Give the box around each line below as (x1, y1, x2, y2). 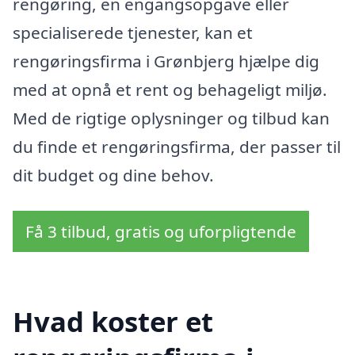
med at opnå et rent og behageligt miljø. (13, 78, 327, 101)
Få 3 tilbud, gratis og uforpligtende (25, 220, 296, 243)
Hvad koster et (13, 302, 213, 340)
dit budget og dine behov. (13, 163, 214, 186)
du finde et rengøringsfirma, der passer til (13, 135, 341, 158)
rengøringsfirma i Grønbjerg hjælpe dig (13, 49, 319, 72)
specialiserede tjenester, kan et (13, 21, 253, 44)
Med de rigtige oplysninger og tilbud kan (13, 106, 330, 129)
